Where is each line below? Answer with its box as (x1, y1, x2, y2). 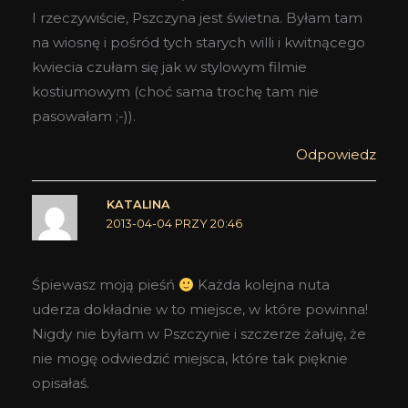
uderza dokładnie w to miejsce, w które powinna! (32, 301, 368, 319)
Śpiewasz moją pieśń (32, 276, 178, 294)
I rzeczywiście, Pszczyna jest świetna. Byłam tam (32, 8, 362, 26)
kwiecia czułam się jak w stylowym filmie (32, 57, 307, 76)
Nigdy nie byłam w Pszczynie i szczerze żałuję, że (32, 325, 366, 343)
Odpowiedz (296, 145, 376, 163)
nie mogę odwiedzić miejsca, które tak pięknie (32, 350, 348, 368)
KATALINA (106, 197, 170, 211)
